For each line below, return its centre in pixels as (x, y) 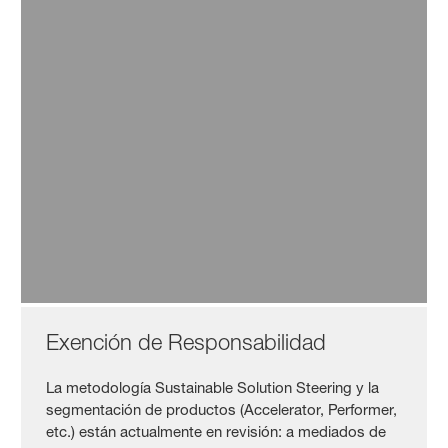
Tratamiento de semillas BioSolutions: (196, 140)
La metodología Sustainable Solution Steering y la (213, 387)
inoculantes (75, 170)
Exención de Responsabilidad (186, 341)
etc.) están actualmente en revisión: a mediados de (216, 431)
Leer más (82, 216)
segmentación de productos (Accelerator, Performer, (222, 409)
